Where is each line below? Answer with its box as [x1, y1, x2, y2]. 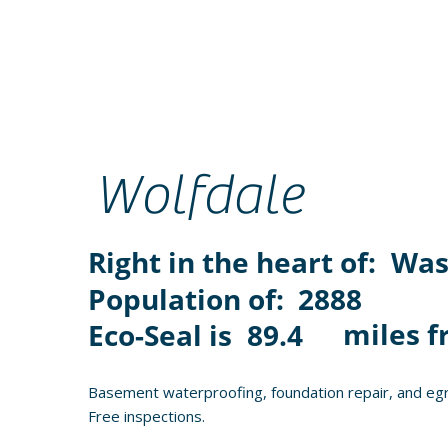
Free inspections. [87, 406, 205, 427]
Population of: [87, 279, 291, 318]
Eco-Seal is [87, 316, 239, 355]
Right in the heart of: [87, 243, 383, 282]
